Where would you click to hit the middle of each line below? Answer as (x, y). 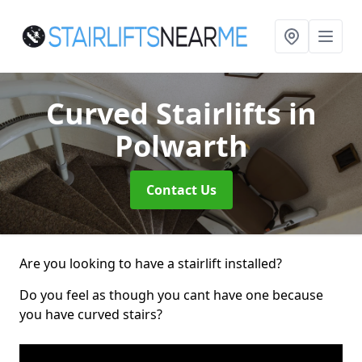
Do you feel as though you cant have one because (171, 295)
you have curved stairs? (91, 314)
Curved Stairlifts (167, 114)
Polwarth (181, 146)
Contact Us (181, 190)
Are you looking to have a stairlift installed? (151, 263)
